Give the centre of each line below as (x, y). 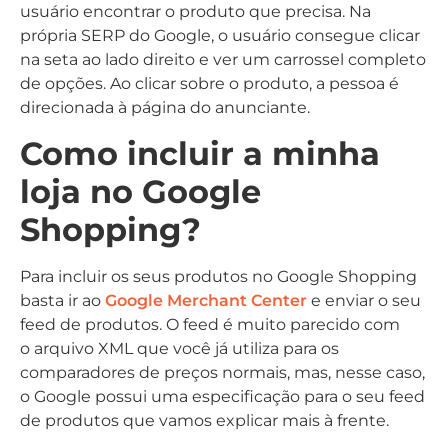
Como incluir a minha (200, 153)
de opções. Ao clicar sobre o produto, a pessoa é (209, 84)
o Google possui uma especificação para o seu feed (222, 396)
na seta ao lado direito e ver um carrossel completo (223, 60)
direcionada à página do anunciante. (165, 108)
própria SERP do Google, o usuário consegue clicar (220, 36)
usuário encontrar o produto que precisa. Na (195, 12)
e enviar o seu (364, 300)
